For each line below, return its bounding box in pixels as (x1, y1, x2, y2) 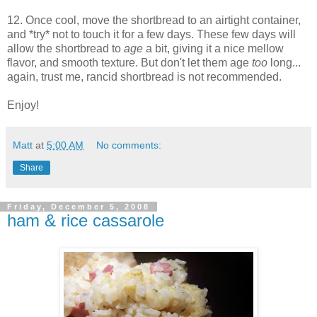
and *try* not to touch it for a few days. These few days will (7, 28, 296, 41)
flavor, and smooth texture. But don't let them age (7, 57, 252, 69)
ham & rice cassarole (7, 211, 164, 231)
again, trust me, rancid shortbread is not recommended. (7, 71, 282, 83)
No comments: (96, 139, 162, 151)
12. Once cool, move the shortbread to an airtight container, (7, 14, 301, 27)
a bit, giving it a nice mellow (143, 42, 284, 55)
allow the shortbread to (7, 42, 124, 55)
